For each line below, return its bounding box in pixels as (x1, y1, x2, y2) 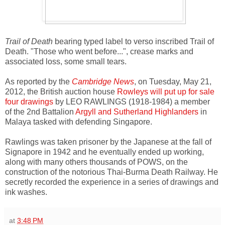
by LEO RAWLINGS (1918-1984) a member (53, 97, 210, 106)
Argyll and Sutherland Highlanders (75, 107, 200, 116)
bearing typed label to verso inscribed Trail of (53, 37, 214, 46)
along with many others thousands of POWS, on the (5, 157, 188, 166)
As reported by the (5, 77, 72, 86)
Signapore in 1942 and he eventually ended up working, (5, 147, 204, 156)
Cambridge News (72, 77, 134, 86)
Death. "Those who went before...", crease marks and (5, 47, 193, 56)
